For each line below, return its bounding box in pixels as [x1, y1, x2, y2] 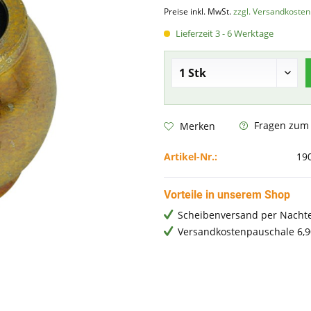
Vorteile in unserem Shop [163, 188, 290, 201]
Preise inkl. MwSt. [163, 6, 233, 17]
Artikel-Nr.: [163, 150, 217, 163]
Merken [179, 119, 215, 133]
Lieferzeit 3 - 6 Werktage [173, 27, 274, 40]
